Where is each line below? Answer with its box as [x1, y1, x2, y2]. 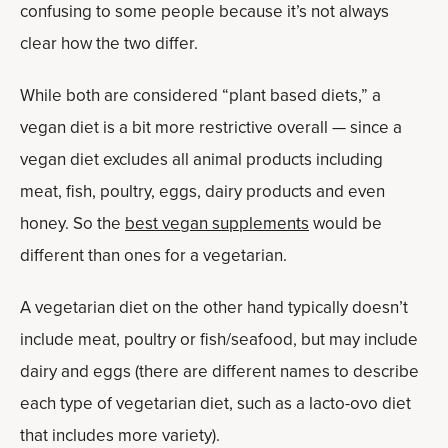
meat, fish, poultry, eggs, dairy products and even [20, 179, 385, 204]
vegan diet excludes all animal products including [20, 147, 383, 172]
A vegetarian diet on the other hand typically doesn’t [20, 295, 408, 320]
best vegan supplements [125, 211, 309, 236]
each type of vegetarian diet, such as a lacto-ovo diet [20, 391, 411, 416]
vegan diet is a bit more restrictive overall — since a [20, 115, 402, 140]
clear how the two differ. [20, 31, 198, 56]
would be [309, 211, 382, 236]
